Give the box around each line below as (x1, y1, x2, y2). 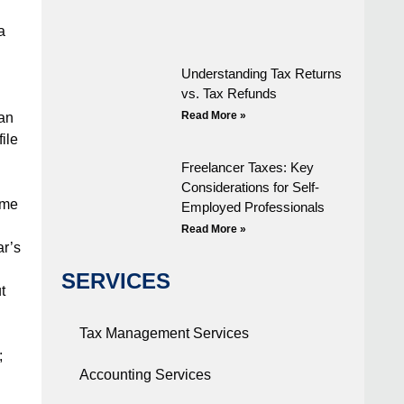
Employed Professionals (181, 199, 326, 216)
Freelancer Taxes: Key (181, 160, 315, 176)
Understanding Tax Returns (181, 66, 343, 82)
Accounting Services (78, 367, 211, 383)
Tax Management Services (78, 326, 249, 342)
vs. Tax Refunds (181, 86, 278, 102)
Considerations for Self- (181, 179, 320, 196)
